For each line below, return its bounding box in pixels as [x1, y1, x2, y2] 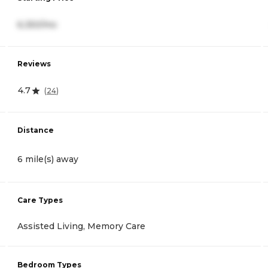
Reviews [17, 59, 51, 69]
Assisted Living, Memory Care [17, 220, 145, 232]
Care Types [17, 195, 63, 205]
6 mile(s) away [17, 153, 78, 165]
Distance [17, 125, 54, 135]
